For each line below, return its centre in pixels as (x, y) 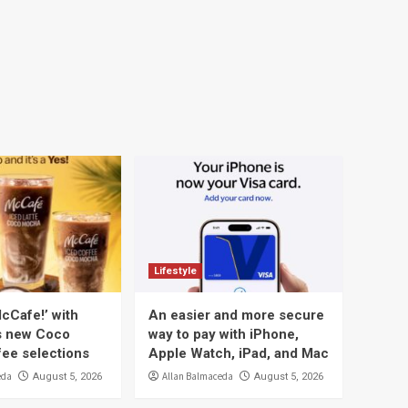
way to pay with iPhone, (224, 334)
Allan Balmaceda (198, 376)
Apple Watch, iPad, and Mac (239, 353)
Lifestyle (175, 271)
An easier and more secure (236, 315)
